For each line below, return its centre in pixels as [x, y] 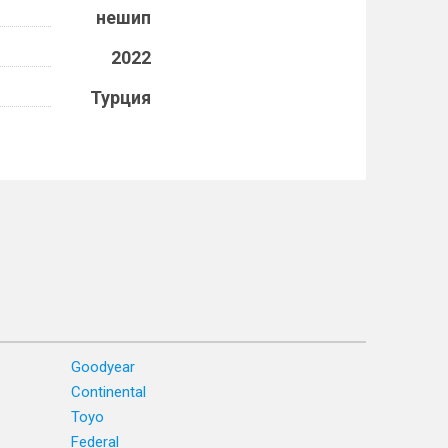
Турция [120, 97]
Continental [108, 392]
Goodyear [103, 367]
